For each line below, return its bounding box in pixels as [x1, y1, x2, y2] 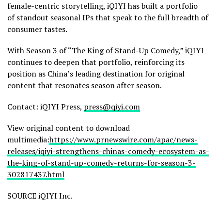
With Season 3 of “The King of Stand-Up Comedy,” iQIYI [7, 45, 204, 56]
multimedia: [7, 134, 49, 145]
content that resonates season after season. [7, 80, 162, 91]
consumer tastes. [7, 24, 71, 35]
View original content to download [7, 123, 130, 134]
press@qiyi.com [84, 101, 140, 112]
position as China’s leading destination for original [7, 68, 185, 79]
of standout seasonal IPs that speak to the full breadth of [7, 12, 208, 23]
